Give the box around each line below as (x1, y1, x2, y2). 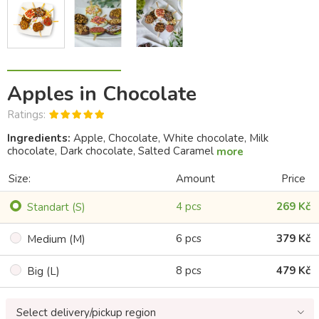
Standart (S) (27, 200, 85, 215)
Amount (176, 172, 215, 187)
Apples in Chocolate (7, 80, 197, 108)
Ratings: (7, 107, 46, 122)
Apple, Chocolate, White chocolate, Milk (70, 130, 268, 145)
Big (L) (27, 264, 60, 279)
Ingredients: (7, 130, 70, 145)
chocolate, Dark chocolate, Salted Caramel (7, 143, 216, 158)
